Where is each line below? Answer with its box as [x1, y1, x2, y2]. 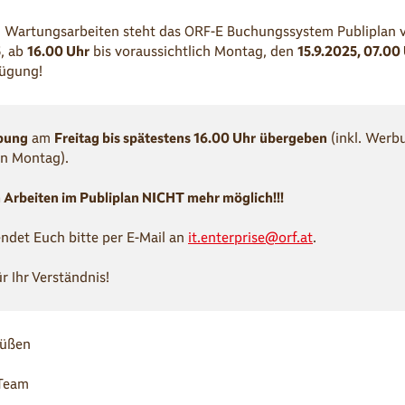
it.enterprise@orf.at [188, 229, 313, 246]
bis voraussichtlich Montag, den [89, 42, 297, 60]
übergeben [259, 129, 327, 146]
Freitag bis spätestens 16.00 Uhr [54, 129, 256, 146]
